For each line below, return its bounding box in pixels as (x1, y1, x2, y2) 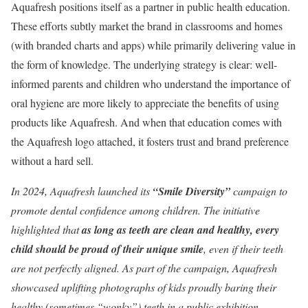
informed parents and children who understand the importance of (11, 76, 290, 91)
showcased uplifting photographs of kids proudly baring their (11, 280, 276, 294)
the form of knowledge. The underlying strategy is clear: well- (11, 57, 277, 71)
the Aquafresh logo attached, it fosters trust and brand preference (11, 134, 289, 148)
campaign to (230, 184, 287, 198)
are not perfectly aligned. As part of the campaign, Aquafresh (11, 261, 277, 275)
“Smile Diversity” (153, 184, 230, 199)
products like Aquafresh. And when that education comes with (11, 115, 282, 129)
